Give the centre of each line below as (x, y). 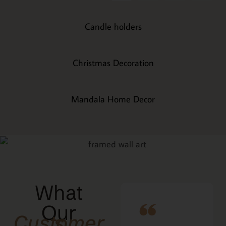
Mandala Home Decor (113, 99)
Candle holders (113, 26)
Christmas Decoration (113, 63)
